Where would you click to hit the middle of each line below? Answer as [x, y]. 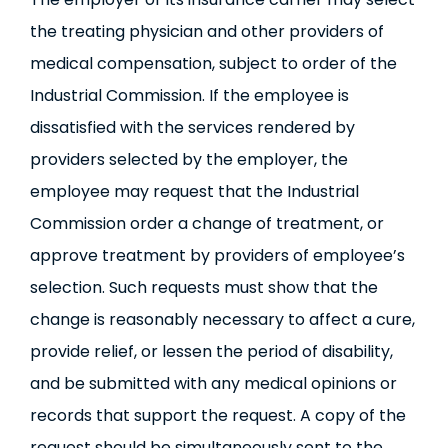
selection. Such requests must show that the [203, 287]
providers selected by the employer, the [188, 159]
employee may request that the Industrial [194, 191]
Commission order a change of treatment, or [206, 223]
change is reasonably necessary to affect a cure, [222, 319]
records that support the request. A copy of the [217, 415]
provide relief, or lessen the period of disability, [211, 351]
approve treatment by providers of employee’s [217, 255]
